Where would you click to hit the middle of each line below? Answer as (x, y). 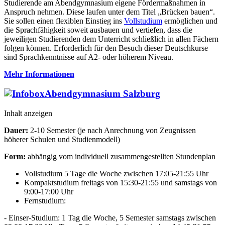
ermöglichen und (190, 21)
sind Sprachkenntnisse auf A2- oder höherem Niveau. (89, 57)
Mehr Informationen (39, 74)
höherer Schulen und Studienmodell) (62, 139)
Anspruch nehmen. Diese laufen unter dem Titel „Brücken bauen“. (109, 12)
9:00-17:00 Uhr (49, 191)
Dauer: (16, 130)
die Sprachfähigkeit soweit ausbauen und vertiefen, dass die (98, 30)
